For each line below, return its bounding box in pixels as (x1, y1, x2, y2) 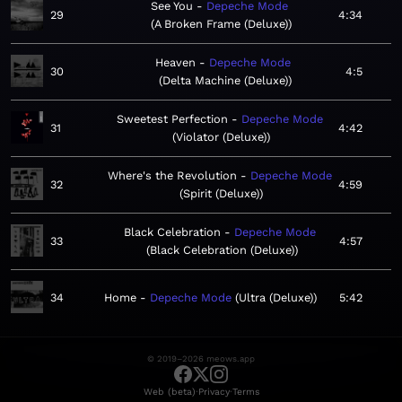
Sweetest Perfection (116, 112, 228, 127)
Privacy (197, 386, 230, 398)
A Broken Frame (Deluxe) (154, 17, 288, 31)
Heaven (155, 56, 196, 70)
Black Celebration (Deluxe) (149, 243, 294, 258)
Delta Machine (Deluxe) (162, 74, 288, 88)
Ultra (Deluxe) (239, 291, 313, 305)
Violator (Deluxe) (176, 130, 267, 144)
